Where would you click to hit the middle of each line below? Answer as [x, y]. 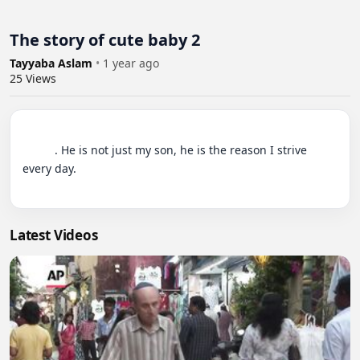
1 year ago [131, 63]
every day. [49, 169]
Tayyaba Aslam [53, 63]
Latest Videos [54, 235]
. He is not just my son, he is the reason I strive [39, 150]
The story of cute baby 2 [105, 40]
